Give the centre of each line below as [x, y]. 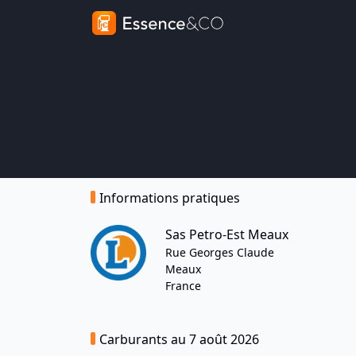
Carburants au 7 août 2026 [179, 339]
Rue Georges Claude [220, 252]
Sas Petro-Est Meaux [227, 234]
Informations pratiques [170, 198]
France [183, 286]
